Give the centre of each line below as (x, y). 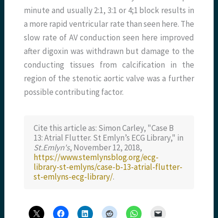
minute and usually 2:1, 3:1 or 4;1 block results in (109, 10)
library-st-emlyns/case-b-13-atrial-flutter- (108, 167)
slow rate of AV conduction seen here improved (109, 38)
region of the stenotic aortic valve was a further (109, 79)
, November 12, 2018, (106, 148)
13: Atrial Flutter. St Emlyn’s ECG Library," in (109, 138)
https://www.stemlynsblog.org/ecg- (96, 157)
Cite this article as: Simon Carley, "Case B (104, 128)
